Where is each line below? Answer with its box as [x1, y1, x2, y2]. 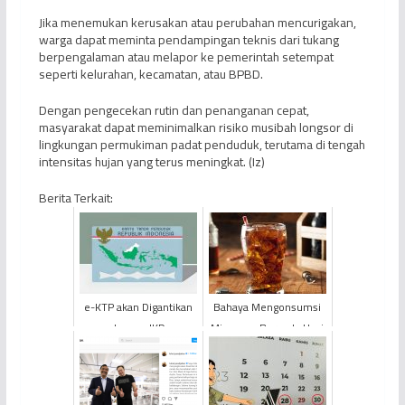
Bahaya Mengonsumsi [213, 296, 322, 317]
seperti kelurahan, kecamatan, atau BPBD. [38, 61, 263, 86]
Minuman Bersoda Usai [211, 316, 325, 338]
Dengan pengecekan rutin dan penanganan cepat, [38, 98, 309, 122]
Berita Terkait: [38, 185, 113, 210]
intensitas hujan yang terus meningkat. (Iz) [38, 149, 265, 174]
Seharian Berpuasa [221, 337, 314, 359]
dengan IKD [110, 316, 166, 338]
